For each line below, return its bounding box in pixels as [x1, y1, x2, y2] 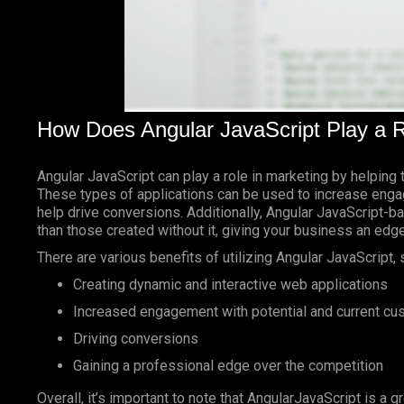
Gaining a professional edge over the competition [72, 357, 383, 375]
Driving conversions [72, 330, 198, 348]
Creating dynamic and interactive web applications [72, 276, 388, 294]
